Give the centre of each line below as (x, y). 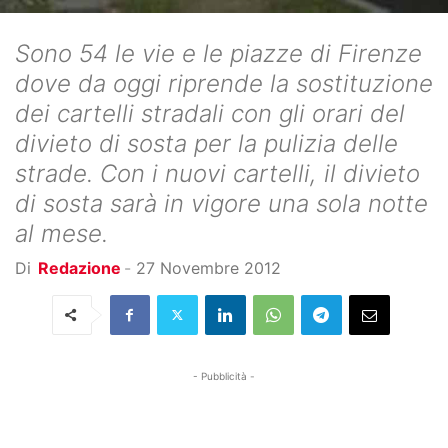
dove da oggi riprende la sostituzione (224, 83)
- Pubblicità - (224, 375)
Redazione (79, 267)
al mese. (61, 233)
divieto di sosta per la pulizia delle (206, 143)
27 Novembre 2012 (208, 267)
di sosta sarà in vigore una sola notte (221, 203)
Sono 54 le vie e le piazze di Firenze (218, 53)
